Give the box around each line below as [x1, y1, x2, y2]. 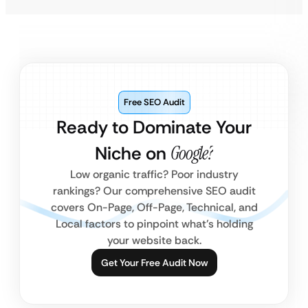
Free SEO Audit [123, 96, 185, 108]
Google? [170, 142, 213, 165]
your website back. [107, 233, 201, 247]
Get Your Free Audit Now [100, 256, 208, 269]
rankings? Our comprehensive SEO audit [52, 184, 256, 198]
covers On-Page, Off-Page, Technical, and [50, 200, 258, 214]
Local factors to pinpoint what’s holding [55, 217, 253, 231]
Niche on [95, 142, 170, 165]
